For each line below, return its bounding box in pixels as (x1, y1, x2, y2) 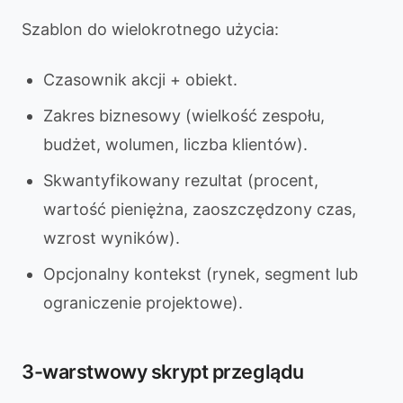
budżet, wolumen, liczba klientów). (43, 135, 308, 154)
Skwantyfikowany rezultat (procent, (43, 171, 318, 190)
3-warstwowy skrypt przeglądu (22, 360, 304, 383)
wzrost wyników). (43, 228, 180, 247)
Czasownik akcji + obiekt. (43, 70, 237, 89)
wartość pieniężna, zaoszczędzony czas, (43, 200, 356, 219)
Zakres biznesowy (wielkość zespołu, (43, 106, 325, 125)
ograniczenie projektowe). (43, 293, 243, 312)
